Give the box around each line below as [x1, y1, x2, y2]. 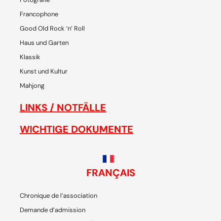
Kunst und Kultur [20, 67, 68, 76]
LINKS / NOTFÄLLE [20, 101, 106, 114]
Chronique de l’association [20, 191, 97, 200]
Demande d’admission [20, 206, 85, 215]
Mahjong [20, 81, 44, 90]
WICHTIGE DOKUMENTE [20, 123, 133, 136]
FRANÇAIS [86, 166, 135, 180]
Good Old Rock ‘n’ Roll [20, 24, 85, 33]
